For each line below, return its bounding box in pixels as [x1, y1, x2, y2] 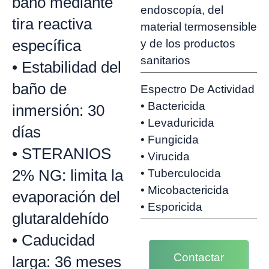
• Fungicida [141, 133, 199, 146]
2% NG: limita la [12, 166, 123, 185]
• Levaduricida [141, 116, 214, 129]
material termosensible [141, 20, 257, 33]
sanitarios [141, 53, 190, 67]
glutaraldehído [12, 210, 109, 228]
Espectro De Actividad [141, 83, 255, 95]
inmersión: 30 [12, 101, 104, 120]
